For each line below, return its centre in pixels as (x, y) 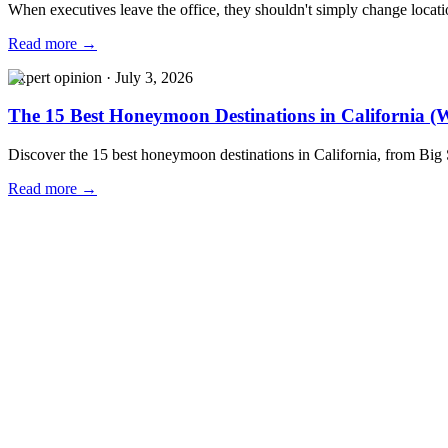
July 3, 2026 (154, 77)
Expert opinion (55, 77)
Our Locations (82, 404)
